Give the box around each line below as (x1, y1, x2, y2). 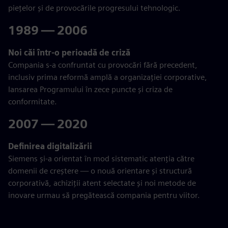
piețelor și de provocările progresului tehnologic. (8, 3, 181, 13)
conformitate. (8, 97, 57, 106)
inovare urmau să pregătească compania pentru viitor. (8, 190, 200, 200)
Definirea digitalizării (8, 141, 92, 151)
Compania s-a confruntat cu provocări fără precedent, (8, 60, 197, 70)
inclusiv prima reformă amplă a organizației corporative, (8, 72, 207, 82)
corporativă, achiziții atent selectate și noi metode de (8, 178, 196, 188)
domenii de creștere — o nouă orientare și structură (8, 166, 192, 176)
